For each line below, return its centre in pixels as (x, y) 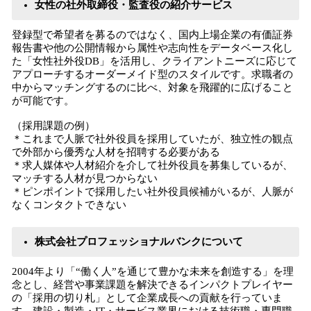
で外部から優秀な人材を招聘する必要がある (116, 152)
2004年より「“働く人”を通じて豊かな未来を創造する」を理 (153, 271)
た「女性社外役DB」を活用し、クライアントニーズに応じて (154, 61)
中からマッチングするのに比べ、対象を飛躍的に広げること (152, 87)
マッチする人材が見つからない (85, 178)
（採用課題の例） (53, 126)
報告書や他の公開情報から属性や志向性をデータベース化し (152, 48)
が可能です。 (43, 101)
